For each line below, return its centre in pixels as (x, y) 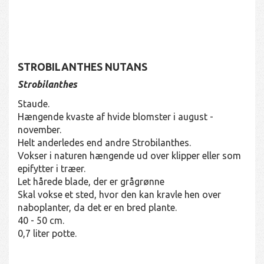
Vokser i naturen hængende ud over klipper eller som (129, 155)
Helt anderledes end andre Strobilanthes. (104, 142)
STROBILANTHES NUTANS (82, 67)
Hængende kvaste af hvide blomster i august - (115, 116)
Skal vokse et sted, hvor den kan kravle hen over (119, 194)
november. (39, 129)
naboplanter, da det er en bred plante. (97, 207)
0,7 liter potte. (47, 233)
